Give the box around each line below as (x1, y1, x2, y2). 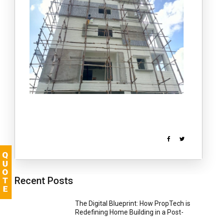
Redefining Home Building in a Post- (75, 208, 184, 216)
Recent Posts (15, 174, 73, 186)
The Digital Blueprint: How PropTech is (75, 199, 190, 207)
